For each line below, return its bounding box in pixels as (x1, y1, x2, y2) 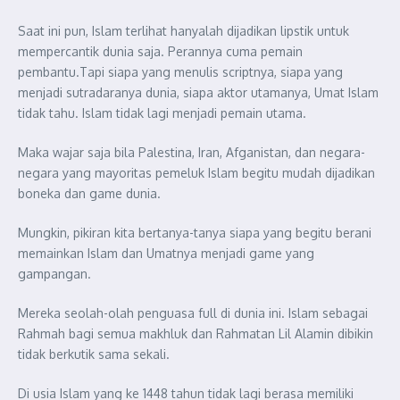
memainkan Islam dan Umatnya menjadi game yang (18, 245, 314, 261)
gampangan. (18, 265, 91, 281)
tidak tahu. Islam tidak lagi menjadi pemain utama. (18, 104, 306, 121)
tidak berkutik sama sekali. (18, 346, 170, 362)
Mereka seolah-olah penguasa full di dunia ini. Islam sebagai (18, 304, 368, 321)
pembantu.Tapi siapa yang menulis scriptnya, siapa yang (18, 63, 343, 79)
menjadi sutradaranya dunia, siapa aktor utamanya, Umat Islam (18, 84, 379, 100)
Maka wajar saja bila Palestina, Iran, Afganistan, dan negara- (18, 144, 365, 160)
